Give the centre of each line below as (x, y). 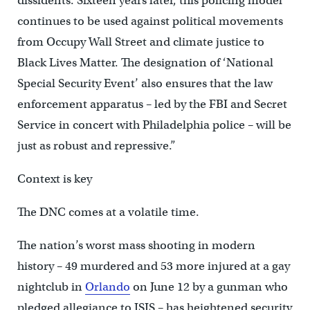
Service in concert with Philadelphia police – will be (154, 125)
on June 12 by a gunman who (209, 286)
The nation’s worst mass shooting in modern (136, 245)
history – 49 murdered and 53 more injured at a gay (153, 266)
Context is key (54, 179)
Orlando (107, 286)
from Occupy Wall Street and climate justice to (140, 42)
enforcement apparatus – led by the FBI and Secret (152, 104)
